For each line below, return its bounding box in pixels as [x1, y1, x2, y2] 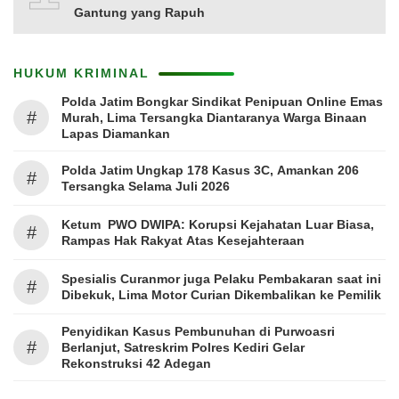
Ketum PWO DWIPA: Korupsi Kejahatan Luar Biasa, [61, 217, 374, 232]
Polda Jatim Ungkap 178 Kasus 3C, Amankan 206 [61, 163, 359, 177]
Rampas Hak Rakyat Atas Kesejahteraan [61, 233, 308, 248]
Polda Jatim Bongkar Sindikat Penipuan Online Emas [61, 94, 383, 109]
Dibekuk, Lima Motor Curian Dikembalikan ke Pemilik [61, 288, 381, 302]
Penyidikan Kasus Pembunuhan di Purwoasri [61, 324, 335, 338]
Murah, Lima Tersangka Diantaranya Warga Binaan [61, 110, 367, 125]
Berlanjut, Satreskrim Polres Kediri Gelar [61, 340, 305, 354]
